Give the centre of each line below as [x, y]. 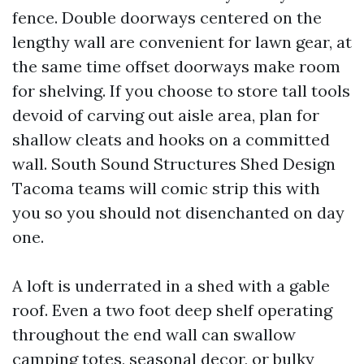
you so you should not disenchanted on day [178, 212]
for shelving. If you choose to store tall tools [181, 91]
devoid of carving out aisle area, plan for [166, 115]
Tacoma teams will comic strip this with [166, 188]
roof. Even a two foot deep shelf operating [172, 310]
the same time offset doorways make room [176, 66]
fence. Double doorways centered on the [167, 17]
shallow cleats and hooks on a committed [171, 139]
